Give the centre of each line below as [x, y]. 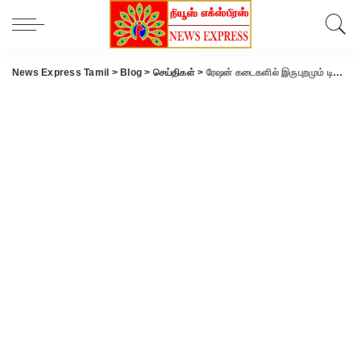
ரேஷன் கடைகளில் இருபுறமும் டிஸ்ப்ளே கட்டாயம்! [270, 73]
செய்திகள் [174, 73]
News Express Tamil [61, 73]
